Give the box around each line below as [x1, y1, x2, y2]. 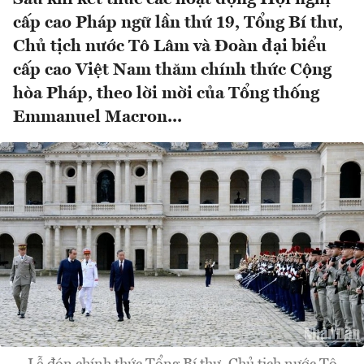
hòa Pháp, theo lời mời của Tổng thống [13, 85, 319, 103]
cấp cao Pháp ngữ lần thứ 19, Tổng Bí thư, [13, 15, 343, 32]
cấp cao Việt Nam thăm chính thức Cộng [13, 62, 331, 80]
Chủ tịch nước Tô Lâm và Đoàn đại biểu [13, 38, 327, 56]
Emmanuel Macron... [13, 109, 182, 127]
